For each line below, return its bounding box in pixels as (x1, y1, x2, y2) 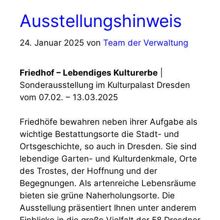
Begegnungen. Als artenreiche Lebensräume (20, 178, 196, 188)
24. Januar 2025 (20, 37, 84, 48)
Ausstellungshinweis (20, 10, 182, 31)
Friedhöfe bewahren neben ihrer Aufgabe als (20, 117, 197, 127)
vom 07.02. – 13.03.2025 (20, 92, 118, 102)
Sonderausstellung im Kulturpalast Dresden (20, 80, 190, 90)
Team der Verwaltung (103, 37, 188, 48)
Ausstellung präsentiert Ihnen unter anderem (20, 203, 196, 213)
